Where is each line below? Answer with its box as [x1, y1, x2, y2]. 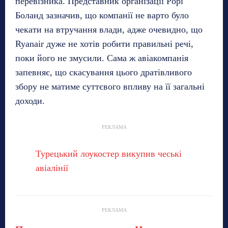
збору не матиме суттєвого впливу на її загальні [15, 81, 205, 92]
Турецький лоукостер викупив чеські [36, 148, 182, 159]
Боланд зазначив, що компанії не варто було [15, 10, 189, 20]
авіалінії [36, 162, 68, 173]
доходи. [15, 95, 45, 106]
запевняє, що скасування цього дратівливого [15, 67, 192, 77]
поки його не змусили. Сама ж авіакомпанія [15, 52, 188, 63]
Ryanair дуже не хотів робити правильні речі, [15, 38, 193, 49]
